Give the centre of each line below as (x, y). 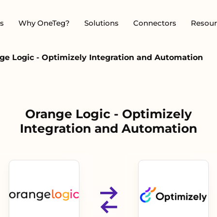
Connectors (155, 23)
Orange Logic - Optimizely (108, 114)
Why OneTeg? (44, 23)
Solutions (101, 23)
